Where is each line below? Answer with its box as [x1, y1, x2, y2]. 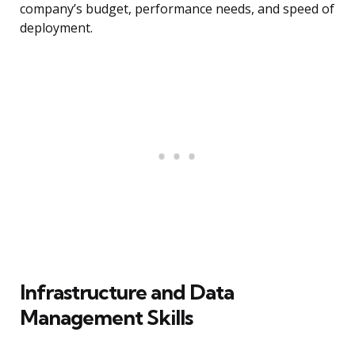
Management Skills [20, 304, 193, 331]
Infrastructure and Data [20, 279, 234, 306]
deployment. [20, 19, 93, 37]
